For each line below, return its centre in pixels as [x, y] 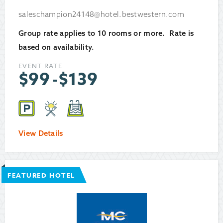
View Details [41, 133]
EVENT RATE [40, 66]
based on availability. [59, 47]
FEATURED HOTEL [41, 175]
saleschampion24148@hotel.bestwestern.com [101, 14]
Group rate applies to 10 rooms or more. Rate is [106, 33]
